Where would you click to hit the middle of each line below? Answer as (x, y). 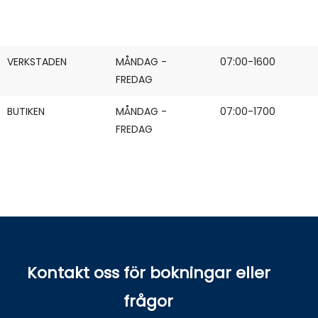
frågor (148, 301)
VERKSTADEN (37, 62)
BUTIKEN (26, 111)
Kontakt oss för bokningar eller (148, 273)
